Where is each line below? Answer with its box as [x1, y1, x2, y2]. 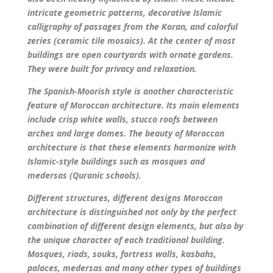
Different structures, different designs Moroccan [27, 191, 222, 204]
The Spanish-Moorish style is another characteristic [27, 85, 233, 97]
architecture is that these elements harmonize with [27, 141, 236, 153]
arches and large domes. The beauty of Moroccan [27, 127, 224, 139]
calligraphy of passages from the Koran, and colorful [27, 20, 238, 32]
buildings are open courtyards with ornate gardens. [27, 48, 233, 60]
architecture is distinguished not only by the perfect [27, 205, 236, 218]
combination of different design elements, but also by [27, 219, 243, 232]
